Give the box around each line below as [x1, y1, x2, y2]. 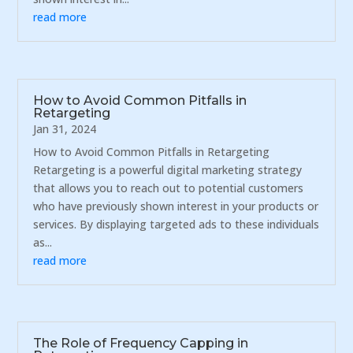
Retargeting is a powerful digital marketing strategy [33, 162, 303, 177]
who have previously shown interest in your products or [33, 198, 319, 214]
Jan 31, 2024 [33, 121, 97, 136]
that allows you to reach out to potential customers [33, 180, 304, 195]
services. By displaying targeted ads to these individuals [33, 216, 320, 232]
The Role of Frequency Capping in [33, 336, 249, 351]
